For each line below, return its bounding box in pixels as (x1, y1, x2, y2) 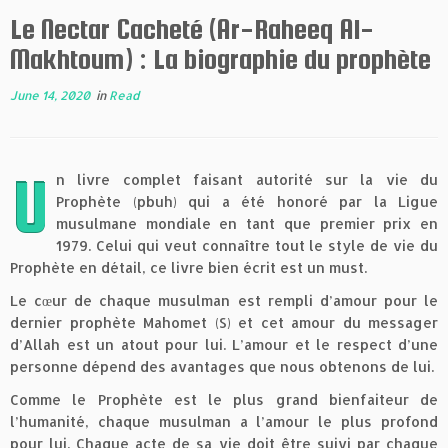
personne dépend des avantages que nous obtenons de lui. (10, 358, 434, 376)
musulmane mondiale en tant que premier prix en (56, 215, 438, 233)
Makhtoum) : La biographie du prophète (10, 43, 431, 76)
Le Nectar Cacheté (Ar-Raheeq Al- (10, 13, 374, 46)
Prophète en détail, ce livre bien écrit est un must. (10, 259, 367, 277)
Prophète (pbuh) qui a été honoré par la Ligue (56, 193, 438, 211)
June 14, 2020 (10, 88, 90, 104)
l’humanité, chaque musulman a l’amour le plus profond (10, 413, 438, 431)
